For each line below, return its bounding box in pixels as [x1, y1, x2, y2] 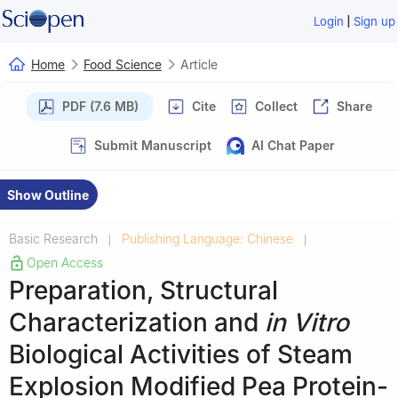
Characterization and [9, 306, 265, 338]
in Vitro [265, 306, 349, 338]
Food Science [84, 56, 162, 72]
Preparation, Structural [9, 275, 278, 306]
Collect [254, 98, 298, 114]
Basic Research [9, 230, 98, 246]
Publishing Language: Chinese [122, 230, 293, 246]
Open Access [27, 254, 103, 270]
